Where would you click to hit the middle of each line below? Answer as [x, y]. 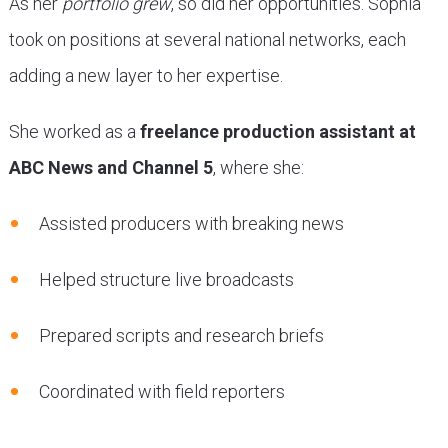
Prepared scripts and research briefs [181, 335]
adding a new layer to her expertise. [145, 75]
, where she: [258, 167]
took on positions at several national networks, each [207, 39]
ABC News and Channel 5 [110, 167]
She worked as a [74, 131]
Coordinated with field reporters [161, 391]
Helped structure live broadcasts [166, 279]
